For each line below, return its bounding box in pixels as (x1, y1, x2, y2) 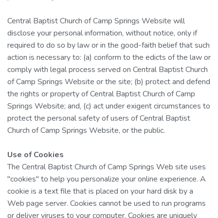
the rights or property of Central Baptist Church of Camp (7, 88, 195, 99)
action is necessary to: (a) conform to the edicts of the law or (7, 52, 211, 63)
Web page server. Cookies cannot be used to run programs (7, 198, 206, 209)
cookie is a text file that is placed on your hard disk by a (7, 185, 193, 197)
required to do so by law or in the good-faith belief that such (7, 39, 210, 51)
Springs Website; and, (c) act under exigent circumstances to (7, 100, 210, 111)
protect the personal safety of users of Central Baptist (7, 112, 190, 124)
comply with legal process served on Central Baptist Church (7, 64, 208, 75)
